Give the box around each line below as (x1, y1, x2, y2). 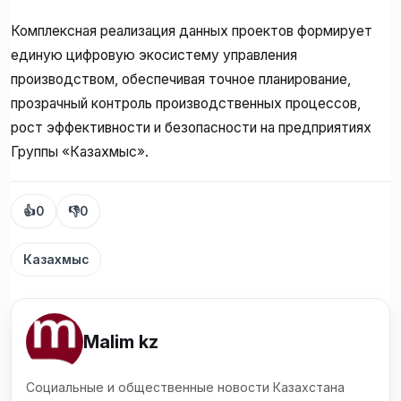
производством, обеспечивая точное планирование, (11, 71, 351, 89)
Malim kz (83, 331, 158, 354)
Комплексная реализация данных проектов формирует (11, 22, 372, 40)
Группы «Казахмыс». (11, 143, 149, 161)
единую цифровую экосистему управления (11, 47, 297, 64)
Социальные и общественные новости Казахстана (26, 380, 345, 396)
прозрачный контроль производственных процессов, (11, 95, 361, 113)
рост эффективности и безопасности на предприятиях (11, 119, 371, 137)
